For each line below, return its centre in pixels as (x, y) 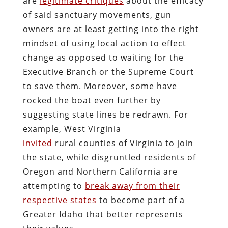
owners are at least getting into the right (111, 29)
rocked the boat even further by (92, 100)
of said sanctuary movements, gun (97, 15)
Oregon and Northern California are (100, 171)
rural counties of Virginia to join (123, 143)
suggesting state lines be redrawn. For (105, 114)
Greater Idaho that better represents (103, 214)
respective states (60, 200)
